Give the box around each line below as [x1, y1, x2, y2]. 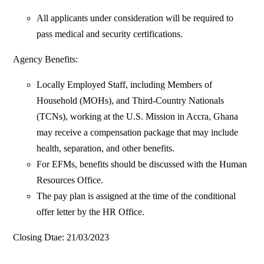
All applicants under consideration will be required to [37, 13, 234, 24]
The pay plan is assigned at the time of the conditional [37, 191, 236, 202]
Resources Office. [37, 175, 104, 186]
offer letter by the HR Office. [37, 207, 145, 217]
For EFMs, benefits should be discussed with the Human [37, 159, 247, 170]
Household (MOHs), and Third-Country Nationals [37, 95, 225, 106]
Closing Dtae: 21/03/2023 [13, 232, 110, 243]
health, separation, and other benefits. [37, 143, 175, 154]
